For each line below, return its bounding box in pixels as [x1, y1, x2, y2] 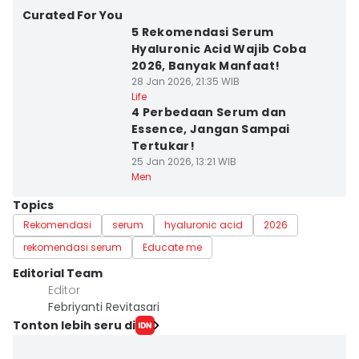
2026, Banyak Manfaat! [131, 58, 280, 74]
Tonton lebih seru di [13, 317, 135, 333]
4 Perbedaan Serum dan [131, 104, 287, 120]
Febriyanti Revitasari [48, 299, 159, 315]
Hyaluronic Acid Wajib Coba [131, 41, 306, 57]
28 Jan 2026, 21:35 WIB [131, 75, 240, 88]
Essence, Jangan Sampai [131, 121, 290, 137]
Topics [13, 197, 54, 213]
